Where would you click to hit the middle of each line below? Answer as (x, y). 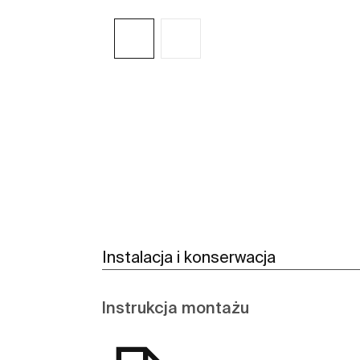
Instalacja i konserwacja (189, 257)
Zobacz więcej (235, 103)
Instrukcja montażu (176, 308)
